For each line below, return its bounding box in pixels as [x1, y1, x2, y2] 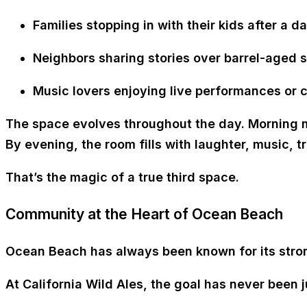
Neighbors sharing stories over [33, 51, 224, 66]
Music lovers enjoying [33, 84, 170, 99]
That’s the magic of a [5, 170, 138, 185]
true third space [138, 170, 236, 185]
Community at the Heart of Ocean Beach [5, 206, 283, 223]
